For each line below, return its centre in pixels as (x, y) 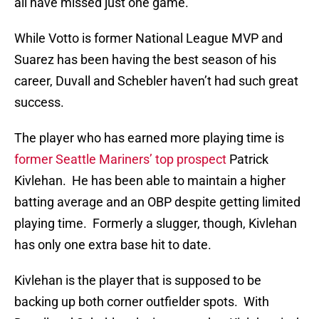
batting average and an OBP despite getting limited (157, 202)
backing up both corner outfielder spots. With (142, 302)
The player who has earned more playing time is (149, 138)
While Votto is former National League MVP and (148, 38)
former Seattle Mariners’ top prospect (120, 159)
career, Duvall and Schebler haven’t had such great (156, 81)
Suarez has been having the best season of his (145, 60)
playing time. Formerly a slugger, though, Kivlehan (156, 224)
